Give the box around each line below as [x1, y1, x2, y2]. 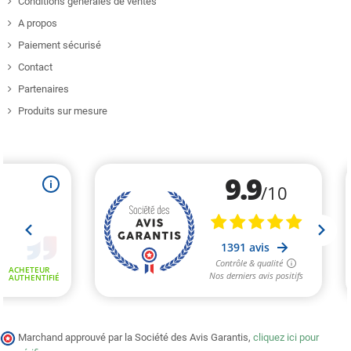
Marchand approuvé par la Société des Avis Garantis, [18, 331, 253, 343]
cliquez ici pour [253, 331, 319, 343]
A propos [18, 16, 57, 29]
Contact [18, 60, 52, 73]
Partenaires [18, 82, 69, 95]
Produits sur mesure [18, 104, 107, 117]
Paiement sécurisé [18, 38, 101, 51]
